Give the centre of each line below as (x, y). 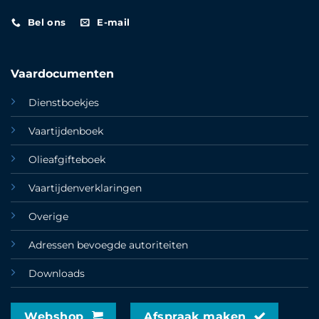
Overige (48, 216)
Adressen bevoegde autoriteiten (108, 245)
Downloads (56, 273)
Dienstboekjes (63, 102)
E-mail (114, 22)
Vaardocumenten (62, 73)
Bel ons (47, 22)
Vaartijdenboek (66, 131)
